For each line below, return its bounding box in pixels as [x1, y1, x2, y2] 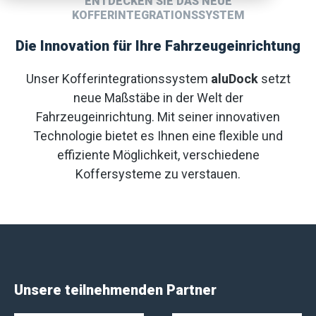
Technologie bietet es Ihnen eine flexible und [33, 128, 283, 143]
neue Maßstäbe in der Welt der [73, 90, 243, 105]
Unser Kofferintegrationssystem [25, 71, 211, 86]
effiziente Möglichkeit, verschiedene [56, 147, 260, 162]
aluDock [210, 71, 258, 86]
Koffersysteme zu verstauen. [75, 166, 241, 181]
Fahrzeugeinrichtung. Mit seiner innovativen [36, 109, 280, 124]
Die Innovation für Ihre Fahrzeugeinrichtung [16, 37, 300, 54]
